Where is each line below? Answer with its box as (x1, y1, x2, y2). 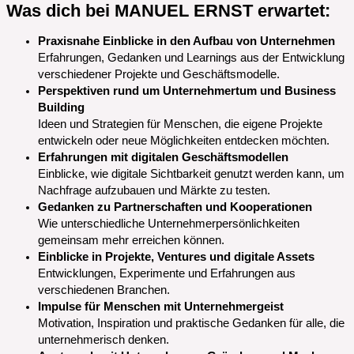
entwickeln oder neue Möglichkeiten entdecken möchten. (38, 134, 330, 148)
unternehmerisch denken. (38, 333, 169, 347)
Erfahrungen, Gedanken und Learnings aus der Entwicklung (38, 51, 345, 65)
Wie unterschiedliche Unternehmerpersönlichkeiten (38, 217, 299, 231)
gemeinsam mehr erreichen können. (38, 234, 224, 247)
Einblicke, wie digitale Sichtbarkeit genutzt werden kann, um (38, 168, 345, 181)
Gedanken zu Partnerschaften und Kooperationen (38, 201, 312, 214)
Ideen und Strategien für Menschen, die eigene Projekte (38, 118, 322, 131)
